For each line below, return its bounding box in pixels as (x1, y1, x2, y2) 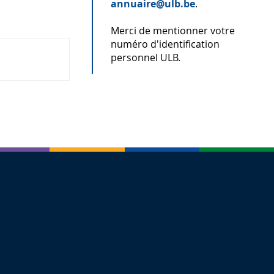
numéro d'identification (111, 37, 220, 51)
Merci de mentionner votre (111, 24, 235, 38)
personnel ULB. (111, 51, 181, 65)
